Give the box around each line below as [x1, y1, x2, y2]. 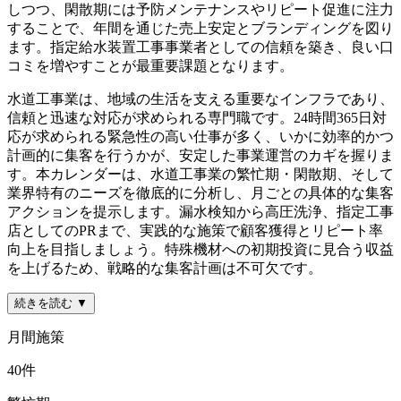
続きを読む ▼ [14, 295, 88, 310]
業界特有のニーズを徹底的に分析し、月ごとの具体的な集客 [7, 184, 394, 200]
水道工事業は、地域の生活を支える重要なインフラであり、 [7, 90, 394, 107]
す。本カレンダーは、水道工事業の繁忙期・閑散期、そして [7, 166, 394, 182]
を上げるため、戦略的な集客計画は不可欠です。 [7, 260, 322, 276]
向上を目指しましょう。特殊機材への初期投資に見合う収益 [7, 241, 394, 257]
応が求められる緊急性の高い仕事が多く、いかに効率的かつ [7, 128, 394, 144]
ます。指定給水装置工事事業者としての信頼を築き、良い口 [7, 38, 394, 55]
